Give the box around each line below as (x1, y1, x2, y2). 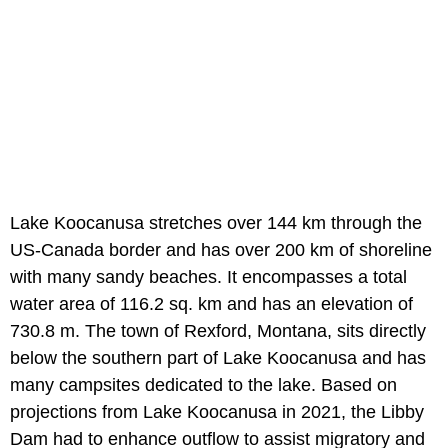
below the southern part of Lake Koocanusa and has (10, 348, 426, 369)
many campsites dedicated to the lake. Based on (10, 375, 397, 396)
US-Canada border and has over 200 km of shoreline (10, 240, 432, 261)
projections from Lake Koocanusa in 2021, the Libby (10, 402, 424, 423)
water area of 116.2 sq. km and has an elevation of (10, 294, 413, 315)
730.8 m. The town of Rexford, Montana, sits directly (10, 321, 426, 342)
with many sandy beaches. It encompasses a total (10, 267, 407, 288)
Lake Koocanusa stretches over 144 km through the (10, 213, 422, 234)
